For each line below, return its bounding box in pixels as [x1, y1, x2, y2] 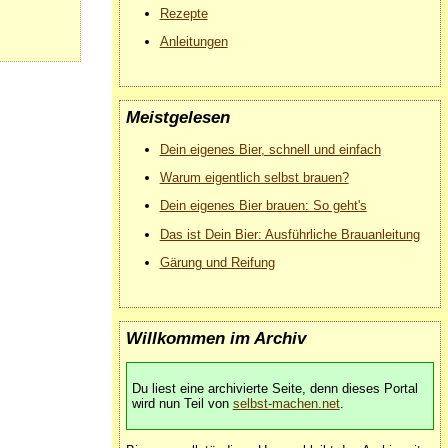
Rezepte [159, 5, 208, 21]
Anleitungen [159, 34, 228, 50]
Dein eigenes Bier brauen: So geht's [159, 198, 367, 214]
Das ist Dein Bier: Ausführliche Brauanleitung [159, 226, 420, 242]
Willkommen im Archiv [126, 328, 307, 348]
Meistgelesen [126, 107, 231, 127]
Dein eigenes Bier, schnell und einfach [159, 141, 381, 157]
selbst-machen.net [232, 396, 340, 411]
